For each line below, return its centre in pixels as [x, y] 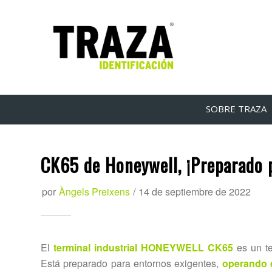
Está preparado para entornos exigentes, [131, 263]
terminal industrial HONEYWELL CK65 [144, 247]
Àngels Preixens [94, 191]
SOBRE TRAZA [236, 108]
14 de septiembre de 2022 [195, 191]
